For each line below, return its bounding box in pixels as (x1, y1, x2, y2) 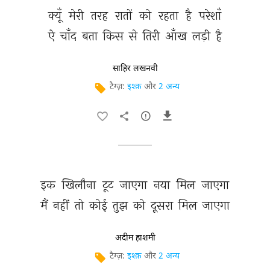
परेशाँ (199, 8, 225, 23)
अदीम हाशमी (115, 233, 155, 243)
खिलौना (61, 177, 99, 192)
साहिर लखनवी (112, 63, 158, 74)
